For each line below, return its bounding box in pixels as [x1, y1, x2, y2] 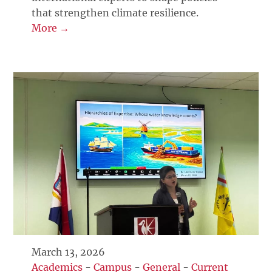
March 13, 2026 [32, 246, 106, 259]
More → [32, 21, 70, 34]
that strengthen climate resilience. [32, 6, 199, 19]
